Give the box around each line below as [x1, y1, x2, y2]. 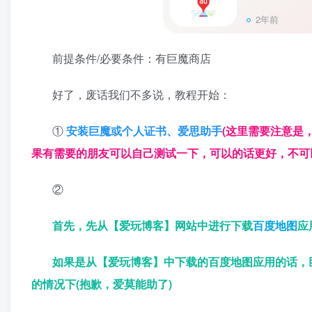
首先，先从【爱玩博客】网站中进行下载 [52, 217, 253, 234]
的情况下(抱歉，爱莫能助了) [31, 276, 172, 292]
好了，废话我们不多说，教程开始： [52, 86, 231, 103]
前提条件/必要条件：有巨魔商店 [52, 50, 211, 67]
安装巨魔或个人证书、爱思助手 [66, 123, 222, 139]
